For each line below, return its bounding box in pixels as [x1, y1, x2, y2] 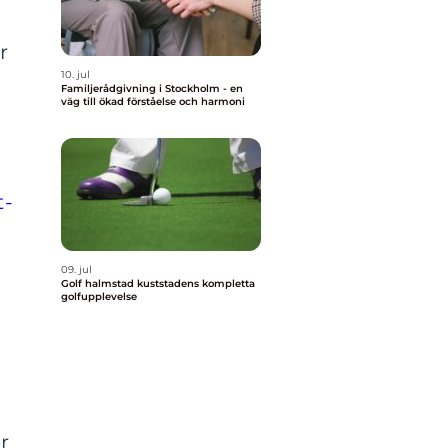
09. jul [61, 263, 92, 276]
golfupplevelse [61, 290, 137, 303]
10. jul [61, 68, 90, 81]
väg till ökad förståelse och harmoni [61, 95, 245, 108]
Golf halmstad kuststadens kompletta [61, 277, 137, 290]
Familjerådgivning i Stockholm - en [61, 82, 243, 95]
